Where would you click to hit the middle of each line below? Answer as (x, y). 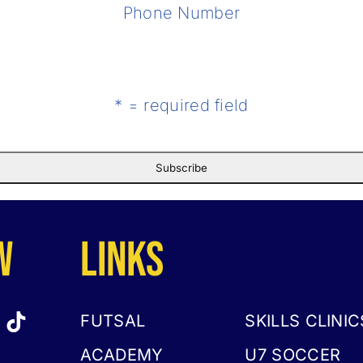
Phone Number (181, 13)
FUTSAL (113, 321)
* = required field (181, 105)
